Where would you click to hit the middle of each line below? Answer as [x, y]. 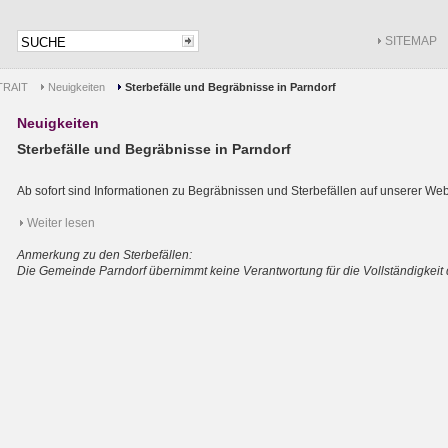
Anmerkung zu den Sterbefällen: [104, 255]
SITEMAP [411, 41]
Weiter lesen [61, 223]
